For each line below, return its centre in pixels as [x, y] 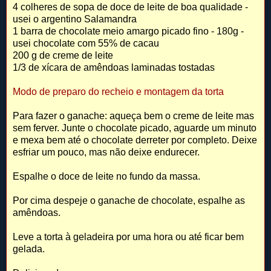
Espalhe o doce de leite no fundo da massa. [106, 176]
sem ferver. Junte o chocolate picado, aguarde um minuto [135, 128]
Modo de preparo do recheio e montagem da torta [118, 91]
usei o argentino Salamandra [75, 19]
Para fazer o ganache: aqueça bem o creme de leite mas [133, 116]
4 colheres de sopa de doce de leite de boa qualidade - [130, 7]
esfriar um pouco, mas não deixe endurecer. [106, 152]
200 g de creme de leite [63, 55]
